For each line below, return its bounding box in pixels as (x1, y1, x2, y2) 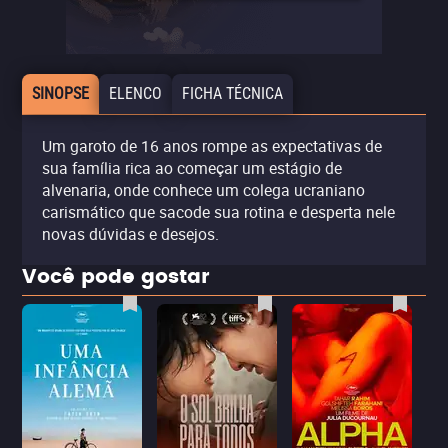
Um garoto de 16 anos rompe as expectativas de (42, 135, 382, 157)
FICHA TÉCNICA (182, 84, 283, 103)
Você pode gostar (22, 261, 209, 293)
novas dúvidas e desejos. (42, 223, 219, 245)
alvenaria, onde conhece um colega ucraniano (42, 179, 365, 201)
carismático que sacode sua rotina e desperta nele (42, 201, 395, 223)
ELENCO (109, 84, 162, 103)
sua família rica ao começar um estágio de (42, 157, 342, 179)
